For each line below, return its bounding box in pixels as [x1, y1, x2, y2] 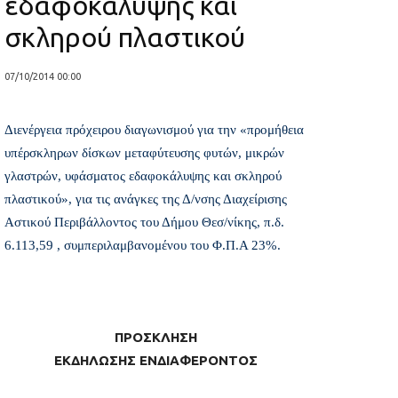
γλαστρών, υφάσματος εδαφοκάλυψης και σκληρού [4, 169, 282, 184]
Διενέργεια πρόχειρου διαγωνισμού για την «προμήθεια [4, 123, 304, 138]
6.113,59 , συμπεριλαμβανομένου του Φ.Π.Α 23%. [4, 238, 281, 253]
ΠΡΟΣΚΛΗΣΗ [114, 330, 197, 346]
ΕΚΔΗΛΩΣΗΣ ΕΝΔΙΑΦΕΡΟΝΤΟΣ [53, 353, 258, 369]
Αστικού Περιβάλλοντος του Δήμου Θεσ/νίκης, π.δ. [4, 215, 284, 230]
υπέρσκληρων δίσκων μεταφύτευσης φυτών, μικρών [4, 146, 284, 161]
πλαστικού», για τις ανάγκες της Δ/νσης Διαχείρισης [4, 192, 287, 207]
